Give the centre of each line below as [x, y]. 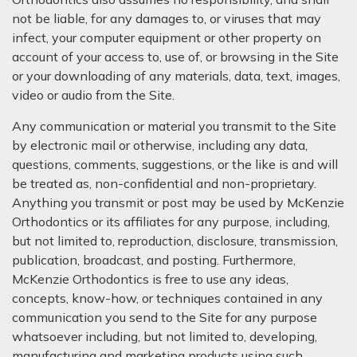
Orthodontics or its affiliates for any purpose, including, [171, 222]
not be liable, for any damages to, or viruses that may [167, 18]
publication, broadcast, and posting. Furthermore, [154, 260]
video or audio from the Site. [93, 95]
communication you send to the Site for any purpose [165, 317]
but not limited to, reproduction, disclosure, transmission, [175, 241]
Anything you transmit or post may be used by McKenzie [178, 202]
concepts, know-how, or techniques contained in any [167, 298]
